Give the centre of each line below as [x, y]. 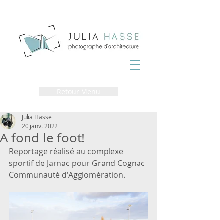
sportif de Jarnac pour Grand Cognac [78, 163]
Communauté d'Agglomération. [67, 175]
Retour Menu [79, 92]
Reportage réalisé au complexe [67, 151]
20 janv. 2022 [40, 126]
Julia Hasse [37, 117]
